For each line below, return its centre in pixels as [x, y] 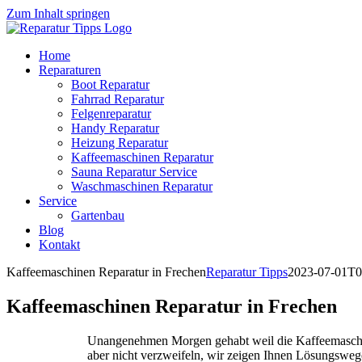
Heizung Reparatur [120, 143]
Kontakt [59, 244]
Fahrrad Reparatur [118, 99]
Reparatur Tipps [247, 272]
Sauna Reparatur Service [134, 172]
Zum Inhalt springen [58, 13]
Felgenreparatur [111, 114]
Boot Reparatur [110, 84]
